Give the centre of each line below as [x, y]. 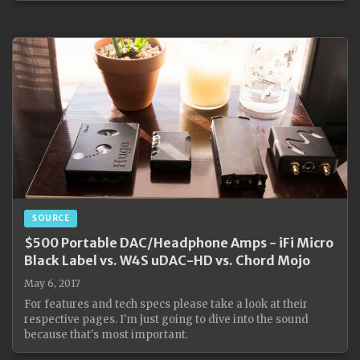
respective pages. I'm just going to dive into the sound [166, 319]
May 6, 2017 [52, 283]
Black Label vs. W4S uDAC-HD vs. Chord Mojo [167, 260]
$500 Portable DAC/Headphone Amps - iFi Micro [179, 243]
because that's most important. [106, 335]
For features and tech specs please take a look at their [166, 304]
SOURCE [51, 218]
